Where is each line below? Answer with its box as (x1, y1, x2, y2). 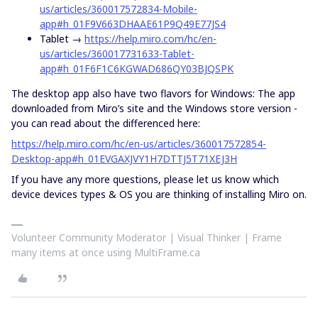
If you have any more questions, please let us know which (11, 172, 279, 186)
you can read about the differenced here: (11, 116, 200, 130)
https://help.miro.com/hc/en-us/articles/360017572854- (11, 137, 266, 150)
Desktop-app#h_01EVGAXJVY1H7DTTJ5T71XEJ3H (11, 152, 237, 165)
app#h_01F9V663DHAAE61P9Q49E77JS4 (40, 17, 226, 31)
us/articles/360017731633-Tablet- (40, 47, 194, 60)
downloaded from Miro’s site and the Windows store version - (11, 102, 297, 115)
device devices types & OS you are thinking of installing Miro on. (11, 187, 307, 201)
